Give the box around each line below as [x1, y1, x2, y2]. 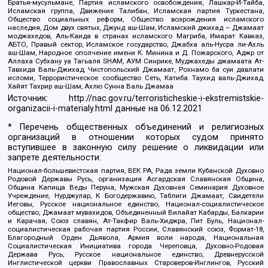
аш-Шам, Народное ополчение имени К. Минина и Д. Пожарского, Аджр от [8, 48, 264, 57]
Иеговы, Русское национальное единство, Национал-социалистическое [8, 199, 264, 208]
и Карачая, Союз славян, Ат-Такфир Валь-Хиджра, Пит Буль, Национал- [8, 216, 264, 225]
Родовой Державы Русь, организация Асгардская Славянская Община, [8, 174, 264, 183]
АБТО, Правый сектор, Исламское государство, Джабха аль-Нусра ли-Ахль [8, 40, 264, 49]
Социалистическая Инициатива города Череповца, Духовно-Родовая [8, 241, 264, 250]
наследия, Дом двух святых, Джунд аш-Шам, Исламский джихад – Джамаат [8, 23, 264, 32]
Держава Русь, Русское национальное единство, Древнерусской [8, 249, 264, 258]
